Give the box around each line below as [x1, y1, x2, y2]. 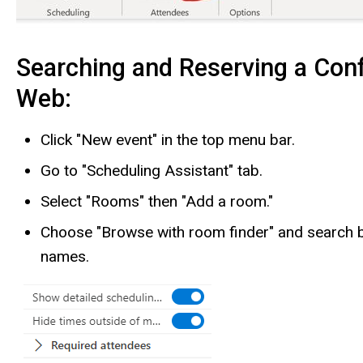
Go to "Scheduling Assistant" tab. [41, 160, 263, 180]
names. [41, 246, 89, 266]
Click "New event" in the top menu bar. [41, 130, 295, 149]
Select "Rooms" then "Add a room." [41, 191, 273, 211]
